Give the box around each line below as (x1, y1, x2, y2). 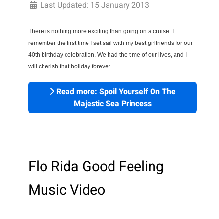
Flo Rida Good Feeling (28, 156, 164, 177)
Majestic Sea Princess (73, 97, 152, 109)
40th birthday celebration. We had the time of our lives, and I (28, 51, 187, 58)
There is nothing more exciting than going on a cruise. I (28, 27, 174, 35)
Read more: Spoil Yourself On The (54, 86, 175, 98)
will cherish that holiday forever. (28, 63, 111, 70)
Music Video (28, 180, 105, 201)
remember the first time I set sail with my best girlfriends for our (28, 39, 193, 46)
